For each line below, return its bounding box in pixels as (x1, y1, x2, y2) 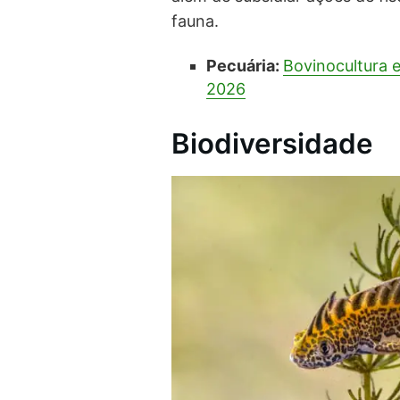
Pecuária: (205, 55, 283, 75)
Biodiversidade (171, 126, 373, 161)
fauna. (171, 12, 219, 31)
